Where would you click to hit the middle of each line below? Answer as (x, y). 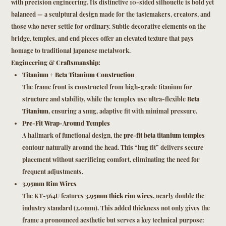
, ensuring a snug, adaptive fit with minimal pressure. (123, 111)
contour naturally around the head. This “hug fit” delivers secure (112, 148)
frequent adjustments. (52, 172)
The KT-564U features (53, 196)
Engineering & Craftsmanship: (56, 63)
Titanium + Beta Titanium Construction (78, 75)
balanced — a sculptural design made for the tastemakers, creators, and (111, 14)
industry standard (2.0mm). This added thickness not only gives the (116, 208)
